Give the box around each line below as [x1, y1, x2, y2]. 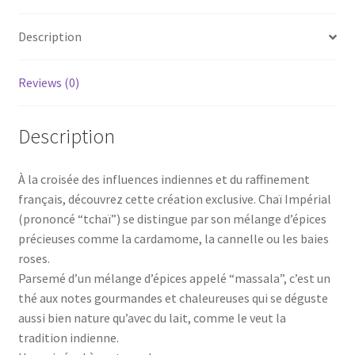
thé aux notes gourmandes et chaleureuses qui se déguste [17, 289, 328, 306]
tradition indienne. [17, 329, 119, 345]
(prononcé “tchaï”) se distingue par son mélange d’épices [17, 210, 326, 227]
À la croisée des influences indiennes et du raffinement [17, 170, 310, 187]
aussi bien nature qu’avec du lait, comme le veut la [17, 309, 286, 326]
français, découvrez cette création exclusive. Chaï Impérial [17, 190, 331, 207]
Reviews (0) [17, 74, 79, 91]
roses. [17, 250, 50, 266]
